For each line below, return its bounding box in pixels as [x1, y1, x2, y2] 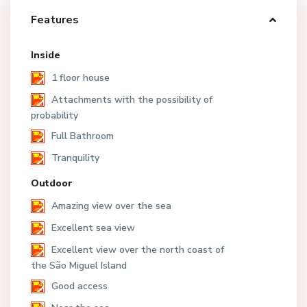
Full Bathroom [51, 129, 114, 143]
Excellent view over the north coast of [51, 243, 224, 256]
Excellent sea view [51, 221, 135, 234]
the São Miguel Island [31, 258, 127, 272]
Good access [51, 279, 108, 293]
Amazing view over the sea [51, 199, 171, 212]
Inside [31, 48, 60, 62]
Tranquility [51, 151, 99, 164]
